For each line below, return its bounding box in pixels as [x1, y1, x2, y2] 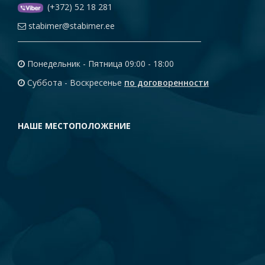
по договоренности [124, 76, 209, 88]
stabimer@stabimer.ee [26, 20, 115, 31]
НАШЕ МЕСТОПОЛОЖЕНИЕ [18, 119, 131, 131]
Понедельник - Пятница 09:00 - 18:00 [25, 57, 174, 69]
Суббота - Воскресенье [25, 76, 124, 88]
